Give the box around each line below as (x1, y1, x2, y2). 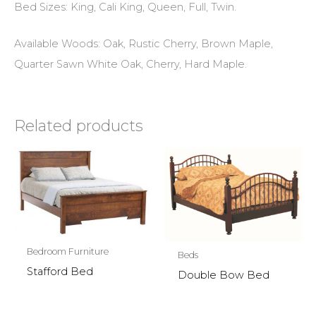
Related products (14, 116, 143, 135)
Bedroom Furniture (26, 246, 109, 257)
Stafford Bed (26, 265, 93, 279)
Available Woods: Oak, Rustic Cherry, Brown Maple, (14, 37, 273, 51)
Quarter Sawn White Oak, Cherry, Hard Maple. (14, 58, 247, 71)
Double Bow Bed (177, 268, 269, 281)
